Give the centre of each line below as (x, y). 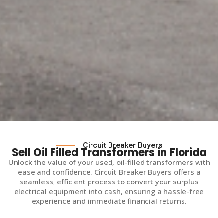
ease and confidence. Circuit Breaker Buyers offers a (109, 172)
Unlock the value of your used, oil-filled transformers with (109, 162)
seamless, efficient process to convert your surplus (109, 181)
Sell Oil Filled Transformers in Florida (109, 152)
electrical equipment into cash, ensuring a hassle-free (109, 191)
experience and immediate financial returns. (109, 201)
